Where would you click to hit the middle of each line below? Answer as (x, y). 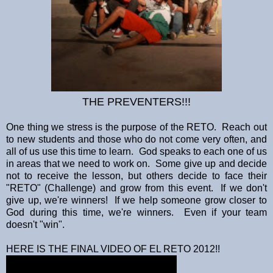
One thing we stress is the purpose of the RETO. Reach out (136, 127)
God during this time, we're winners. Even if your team (136, 213)
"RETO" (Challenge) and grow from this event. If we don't (136, 188)
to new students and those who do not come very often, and (136, 140)
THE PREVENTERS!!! (136, 102)
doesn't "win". (35, 225)
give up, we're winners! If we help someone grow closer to (136, 200)
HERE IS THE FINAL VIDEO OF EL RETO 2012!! (113, 249)
